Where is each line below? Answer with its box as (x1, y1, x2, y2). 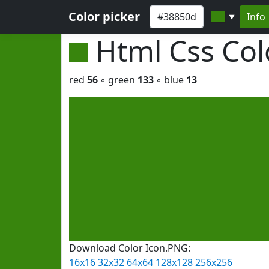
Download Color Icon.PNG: (69, 241, 190, 255)
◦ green (98, 73, 138, 86)
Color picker (68, 8, 140, 25)
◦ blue (154, 73, 186, 86)
